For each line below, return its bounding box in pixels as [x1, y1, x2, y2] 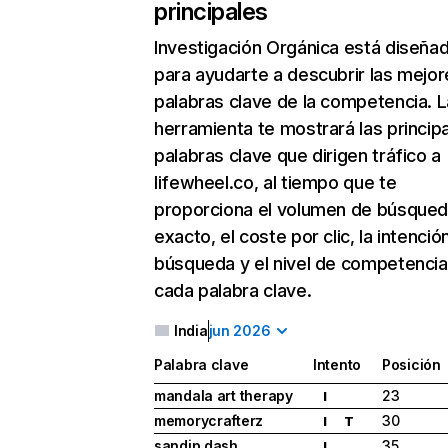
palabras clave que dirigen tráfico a [154, 145, 442, 166]
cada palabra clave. [154, 280, 312, 301]
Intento [313, 356, 362, 374]
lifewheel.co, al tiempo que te [154, 172, 397, 193]
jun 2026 [208, 322, 271, 339]
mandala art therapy [154, 387, 293, 405]
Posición [382, 356, 441, 374]
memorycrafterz [154, 412, 264, 430]
